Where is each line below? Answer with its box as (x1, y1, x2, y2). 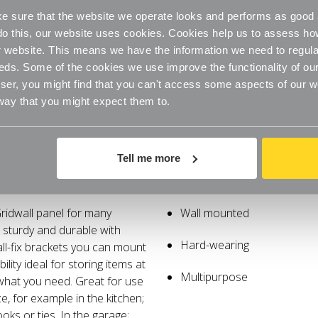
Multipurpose (180, 268, 248, 285)
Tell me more (117, 151, 181, 164)
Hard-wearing (180, 236, 250, 253)
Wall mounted (180, 204, 250, 221)
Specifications (125, 162, 192, 177)
